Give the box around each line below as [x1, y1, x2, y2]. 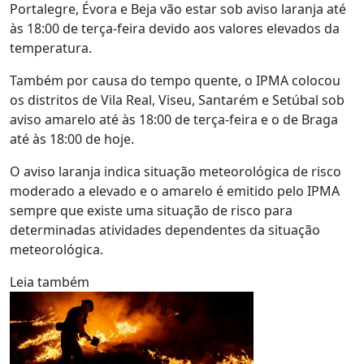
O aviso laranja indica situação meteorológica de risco [10, 162, 341, 180]
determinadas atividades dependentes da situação [10, 221, 320, 239]
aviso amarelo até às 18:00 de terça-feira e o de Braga [10, 110, 338, 128]
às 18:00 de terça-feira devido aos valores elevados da [10, 19, 340, 37]
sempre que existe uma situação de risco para [10, 201, 292, 219]
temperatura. [10, 39, 92, 57]
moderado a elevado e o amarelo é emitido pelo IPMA [10, 182, 340, 200]
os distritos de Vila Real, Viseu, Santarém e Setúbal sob [10, 91, 344, 109]
